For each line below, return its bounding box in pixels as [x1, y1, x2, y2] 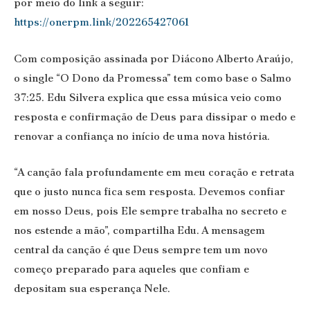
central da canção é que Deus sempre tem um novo [14, 242, 268, 257]
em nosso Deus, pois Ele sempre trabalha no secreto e [14, 203, 286, 219]
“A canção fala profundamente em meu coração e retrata [14, 165, 294, 180]
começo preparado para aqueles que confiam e [14, 262, 249, 277]
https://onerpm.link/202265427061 [14, 15, 189, 30]
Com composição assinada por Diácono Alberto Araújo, [14, 51, 293, 66]
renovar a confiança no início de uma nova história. [14, 128, 270, 143]
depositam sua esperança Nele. [14, 281, 170, 296]
